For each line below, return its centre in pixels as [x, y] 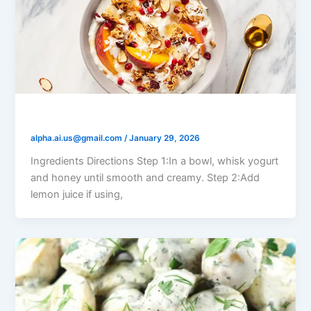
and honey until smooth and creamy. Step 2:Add [145, 178]
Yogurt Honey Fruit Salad [108, 117]
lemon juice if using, [77, 195]
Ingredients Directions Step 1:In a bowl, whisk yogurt [155, 161]
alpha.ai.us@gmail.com [78, 138]
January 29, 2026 [165, 138]
